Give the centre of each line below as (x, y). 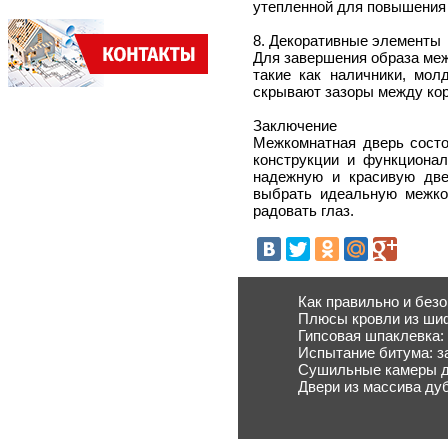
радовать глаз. (303, 210)
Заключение (295, 125)
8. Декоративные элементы (347, 40)
